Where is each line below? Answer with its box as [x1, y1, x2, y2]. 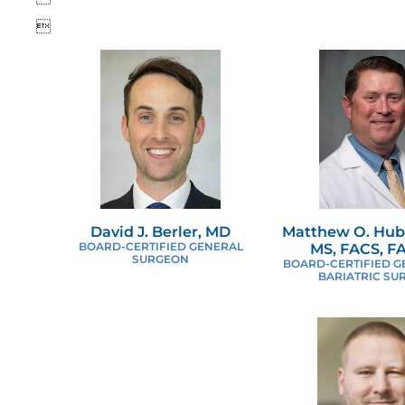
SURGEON [132, 251, 190, 266]
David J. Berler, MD [90, 221, 231, 240]
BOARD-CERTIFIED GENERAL [78, 239, 243, 253]
